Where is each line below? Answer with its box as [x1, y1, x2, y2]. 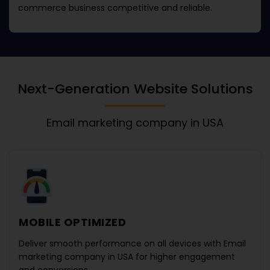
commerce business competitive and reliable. [18, 2, 212, 14]
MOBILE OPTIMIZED [19, 215, 126, 230]
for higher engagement [133, 251, 235, 263]
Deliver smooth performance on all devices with [19, 237, 224, 250]
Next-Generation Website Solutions [17, 80, 253, 98]
